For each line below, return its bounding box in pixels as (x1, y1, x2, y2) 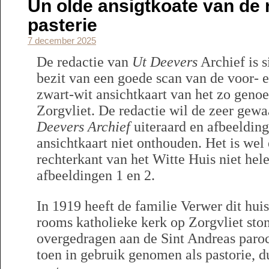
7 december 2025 (28, 36, 96, 46)
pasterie (28, 15, 97, 35)
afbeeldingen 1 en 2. (37, 168, 155, 183)
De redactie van (37, 54, 132, 70)
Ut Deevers (132, 54, 198, 70)
